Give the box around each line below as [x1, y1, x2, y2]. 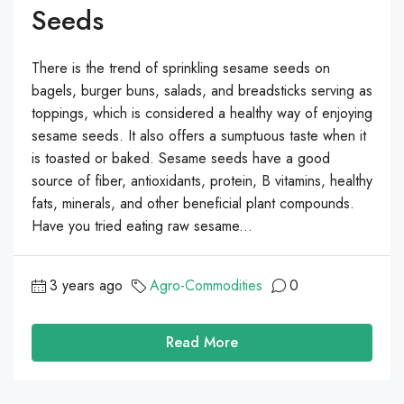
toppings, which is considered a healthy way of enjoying [32, 103, 372, 124]
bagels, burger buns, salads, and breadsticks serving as [32, 80, 372, 102]
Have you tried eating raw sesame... [32, 216, 252, 237]
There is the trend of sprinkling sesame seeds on [32, 58, 330, 79]
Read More [166, 332, 238, 353]
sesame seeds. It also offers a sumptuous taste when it [32, 125, 366, 147]
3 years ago [50, 275, 123, 297]
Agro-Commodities [150, 275, 262, 297]
